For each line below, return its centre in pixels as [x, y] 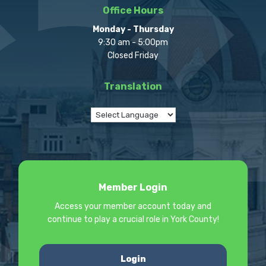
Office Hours [133, 10]
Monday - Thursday [133, 29]
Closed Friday [133, 55]
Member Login [133, 187]
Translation [133, 86]
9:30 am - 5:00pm [133, 42]
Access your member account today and [133, 206]
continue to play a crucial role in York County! [133, 219]
